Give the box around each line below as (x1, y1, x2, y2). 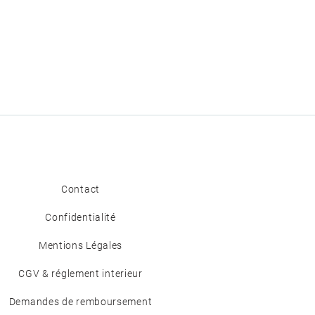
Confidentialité (45, 212, 116, 223)
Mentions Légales (38, 240, 123, 251)
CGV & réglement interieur (18, 268, 143, 279)
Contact (61, 184, 100, 195)
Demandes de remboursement (8, 296, 153, 307)
